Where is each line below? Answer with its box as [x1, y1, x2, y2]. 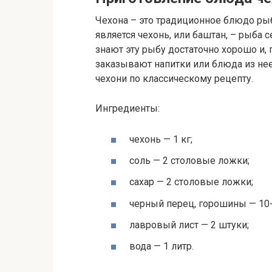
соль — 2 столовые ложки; [129, 155, 250, 167]
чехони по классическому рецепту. [95, 72, 253, 84]
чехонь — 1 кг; [129, 133, 192, 145]
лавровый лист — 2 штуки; [129, 219, 249, 231]
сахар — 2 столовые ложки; [129, 176, 253, 188]
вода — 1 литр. [129, 240, 194, 252]
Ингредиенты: [95, 102, 160, 114]
